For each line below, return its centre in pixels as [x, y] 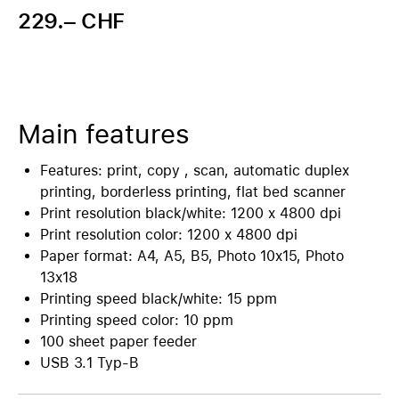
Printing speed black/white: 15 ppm [159, 299]
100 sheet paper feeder [118, 342]
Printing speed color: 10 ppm [137, 320]
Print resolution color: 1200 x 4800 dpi [169, 235]
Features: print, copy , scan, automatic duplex [195, 171]
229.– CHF [71, 21]
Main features [104, 134]
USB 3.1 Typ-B [90, 363]
